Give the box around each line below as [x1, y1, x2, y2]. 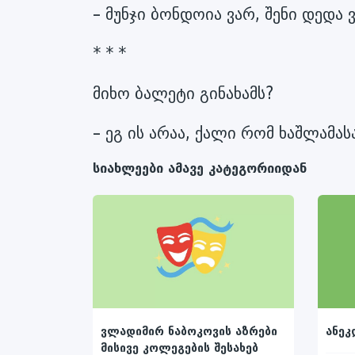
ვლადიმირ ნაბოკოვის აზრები [101, 324, 277, 338]
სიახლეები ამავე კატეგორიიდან [93, 160, 307, 176]
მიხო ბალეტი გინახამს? [93, 83, 273, 103]
